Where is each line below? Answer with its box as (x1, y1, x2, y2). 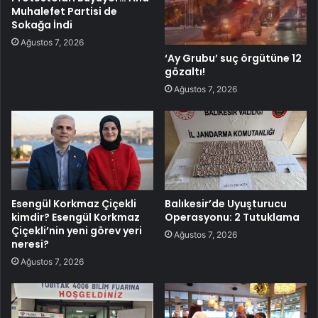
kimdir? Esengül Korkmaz (11, 210, 140, 225)
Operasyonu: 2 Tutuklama (165, 210, 300, 225)
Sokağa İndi (11, 17, 72, 32)
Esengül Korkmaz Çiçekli (11, 197, 136, 212)
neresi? (11, 237, 49, 252)
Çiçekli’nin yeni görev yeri (11, 224, 142, 238)
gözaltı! (165, 64, 205, 79)
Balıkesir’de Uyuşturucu (165, 197, 287, 212)
